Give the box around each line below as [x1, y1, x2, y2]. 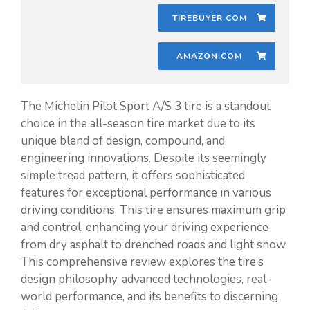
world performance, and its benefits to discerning [21, 288, 278, 304]
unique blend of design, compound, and [21, 132, 225, 149]
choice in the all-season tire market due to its [21, 115, 255, 131]
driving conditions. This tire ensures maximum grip [21, 201, 286, 218]
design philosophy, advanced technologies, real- [21, 271, 271, 287]
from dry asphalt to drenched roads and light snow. [21, 236, 287, 253]
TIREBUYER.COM [172, 12, 247, 24]
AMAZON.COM [176, 50, 243, 62]
